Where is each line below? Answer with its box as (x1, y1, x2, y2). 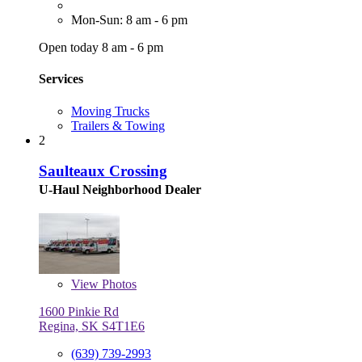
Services (39, 72, 83, 86)
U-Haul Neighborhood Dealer (39, 183, 201, 197)
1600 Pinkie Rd (39, 305, 119, 319)
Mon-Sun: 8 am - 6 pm (71, 13, 187, 27)
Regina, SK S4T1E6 (39, 319, 145, 334)
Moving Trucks (71, 103, 149, 118)
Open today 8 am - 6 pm (39, 40, 163, 55)
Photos (99, 277, 137, 292)
